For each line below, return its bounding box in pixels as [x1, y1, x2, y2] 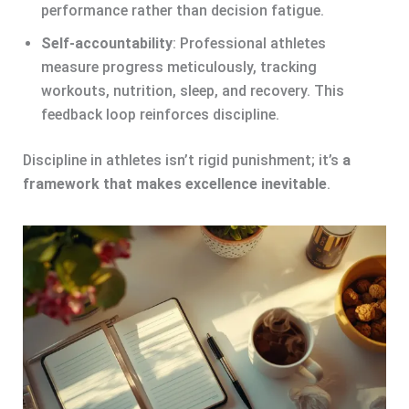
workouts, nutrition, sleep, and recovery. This [40, 81, 344, 100]
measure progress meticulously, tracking [40, 58, 317, 76]
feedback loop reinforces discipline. [40, 105, 279, 123]
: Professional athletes [172, 34, 326, 52]
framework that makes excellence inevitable [22, 174, 327, 193]
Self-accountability [40, 34, 173, 52]
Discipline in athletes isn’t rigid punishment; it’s [22, 151, 342, 169]
